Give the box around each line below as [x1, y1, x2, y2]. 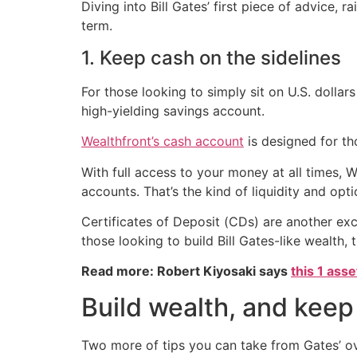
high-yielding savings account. [81, 102, 265, 119]
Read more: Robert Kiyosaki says [81, 263, 291, 280]
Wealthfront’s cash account [81, 133, 244, 150]
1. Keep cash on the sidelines [81, 45, 341, 69]
